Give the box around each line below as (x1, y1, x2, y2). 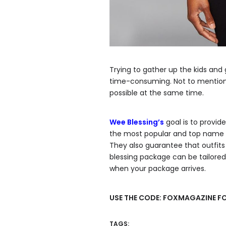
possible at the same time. (109, 87, 204, 98)
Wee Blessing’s (109, 117, 164, 127)
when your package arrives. (109, 163, 206, 174)
